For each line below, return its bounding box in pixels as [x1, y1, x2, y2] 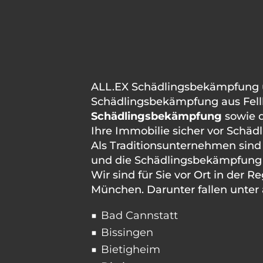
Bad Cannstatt [101, 209, 178, 222]
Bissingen [101, 226, 153, 239]
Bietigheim [101, 243, 160, 256]
